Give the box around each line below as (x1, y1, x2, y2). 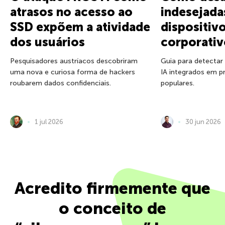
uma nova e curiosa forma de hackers (10, 68, 135, 77)
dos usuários (10, 35, 85, 50)
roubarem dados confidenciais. (10, 79, 111, 88)
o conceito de (59, 199, 166, 218)
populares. (161, 79, 194, 88)
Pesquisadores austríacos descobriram (10, 57, 138, 66)
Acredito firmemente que (15, 179, 210, 198)
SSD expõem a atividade (10, 20, 150, 35)
